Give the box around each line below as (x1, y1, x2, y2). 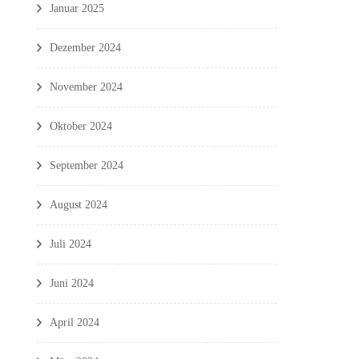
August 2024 (50, 198, 107, 211)
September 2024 (50, 159, 123, 171)
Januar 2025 (50, 2, 104, 14)
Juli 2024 (50, 237, 91, 250)
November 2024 (50, 80, 123, 93)
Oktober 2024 (50, 119, 112, 132)
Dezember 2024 (50, 41, 121, 54)
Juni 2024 (50, 276, 94, 289)
